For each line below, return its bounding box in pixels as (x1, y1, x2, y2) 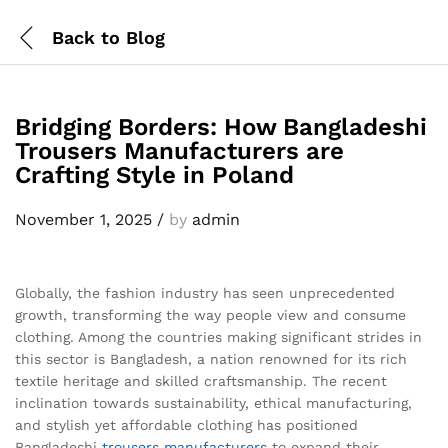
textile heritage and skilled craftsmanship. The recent (15, 373, 387, 389)
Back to (52, 26, 120, 48)
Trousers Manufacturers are (15, 137, 344, 165)
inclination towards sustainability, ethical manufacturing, (15, 395, 412, 411)
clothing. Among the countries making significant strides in (15, 329, 422, 345)
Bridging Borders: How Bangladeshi (15, 113, 427, 141)
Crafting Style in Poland (15, 161, 294, 189)
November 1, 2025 (15, 210, 152, 229)
